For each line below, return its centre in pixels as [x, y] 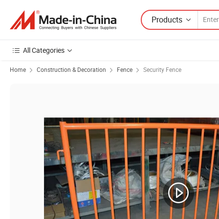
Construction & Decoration [71, 69]
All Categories [44, 50]
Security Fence [162, 69]
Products [167, 19]
